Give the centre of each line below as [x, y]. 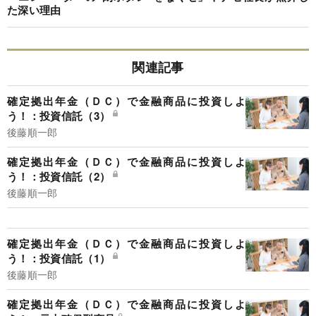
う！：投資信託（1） [59, 258]
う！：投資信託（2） [59, 177]
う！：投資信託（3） [59, 115]
